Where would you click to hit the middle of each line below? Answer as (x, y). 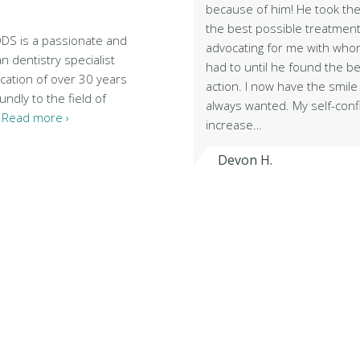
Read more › (35, 117)
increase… (234, 125)
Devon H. (245, 160)
